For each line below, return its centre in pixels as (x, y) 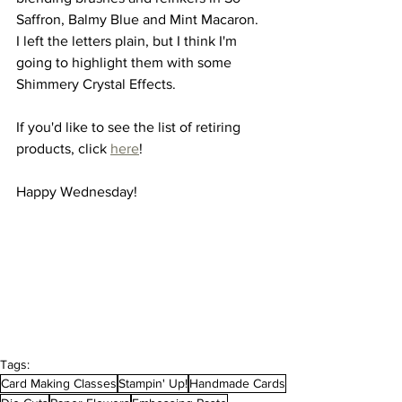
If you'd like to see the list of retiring (130, 127)
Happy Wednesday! (77, 192)
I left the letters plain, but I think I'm (128, 41)
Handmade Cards (237, 383)
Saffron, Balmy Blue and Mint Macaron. (141, 19)
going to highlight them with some (126, 62)
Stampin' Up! (153, 383)
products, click (63, 149)
